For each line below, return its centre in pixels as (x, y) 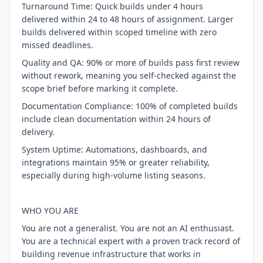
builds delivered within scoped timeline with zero (119, 32)
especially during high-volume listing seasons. (114, 175)
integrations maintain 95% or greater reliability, (116, 162)
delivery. (38, 132)
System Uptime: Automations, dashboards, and (114, 149)
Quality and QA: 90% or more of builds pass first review (131, 63)
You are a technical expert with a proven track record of (131, 241)
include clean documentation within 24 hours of (116, 119)
